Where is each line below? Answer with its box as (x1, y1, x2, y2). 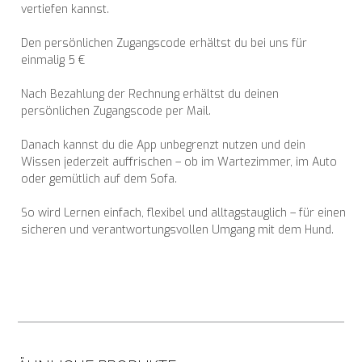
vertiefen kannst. (21, 2, 110, 18)
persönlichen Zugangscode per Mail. (21, 103, 212, 120)
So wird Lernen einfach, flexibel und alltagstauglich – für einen (21, 205, 347, 221)
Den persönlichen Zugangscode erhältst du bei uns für (21, 36, 308, 52)
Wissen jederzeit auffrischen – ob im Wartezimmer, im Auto (21, 154, 338, 170)
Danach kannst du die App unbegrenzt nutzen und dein (21, 137, 306, 154)
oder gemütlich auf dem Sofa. (21, 171, 178, 187)
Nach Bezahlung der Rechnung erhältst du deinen (21, 86, 280, 103)
